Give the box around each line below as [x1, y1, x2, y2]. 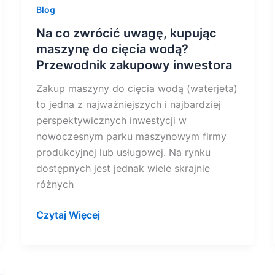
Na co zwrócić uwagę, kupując [36, 25, 217, 41]
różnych [36, 177, 74, 190]
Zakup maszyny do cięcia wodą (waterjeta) [36, 82, 238, 95]
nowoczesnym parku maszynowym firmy [36, 130, 227, 142]
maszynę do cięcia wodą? [36, 41, 188, 56]
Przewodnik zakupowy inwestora [36, 57, 232, 72]
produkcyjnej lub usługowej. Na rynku [36, 145, 211, 158]
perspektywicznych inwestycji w [36, 114, 187, 126]
